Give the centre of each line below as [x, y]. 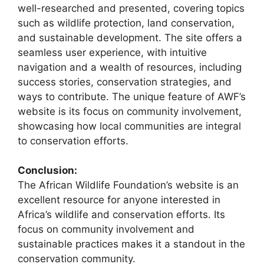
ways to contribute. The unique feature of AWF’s [132, 96]
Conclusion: [47, 171]
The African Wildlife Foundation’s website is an [128, 185]
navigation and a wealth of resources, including [130, 67]
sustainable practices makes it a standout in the [131, 244]
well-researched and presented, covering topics [131, 8]
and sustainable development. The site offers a [130, 37]
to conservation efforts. [73, 141]
